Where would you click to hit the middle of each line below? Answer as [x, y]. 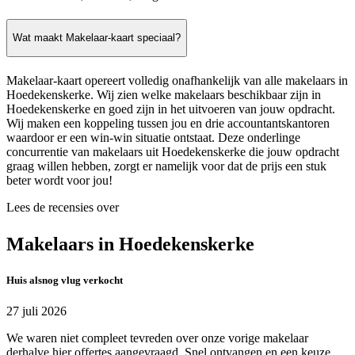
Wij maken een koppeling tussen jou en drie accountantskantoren [168, 123]
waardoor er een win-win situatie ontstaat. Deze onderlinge [153, 137]
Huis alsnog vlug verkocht [65, 280]
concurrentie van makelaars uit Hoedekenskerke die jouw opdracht [173, 151]
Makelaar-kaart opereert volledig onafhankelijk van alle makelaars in [177, 80]
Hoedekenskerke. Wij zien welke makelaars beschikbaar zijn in [164, 94]
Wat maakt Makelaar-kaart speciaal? [97, 38]
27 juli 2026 [36, 311]
